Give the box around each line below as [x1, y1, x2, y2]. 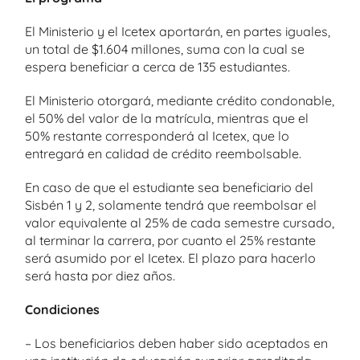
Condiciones [25, 301, 100, 317]
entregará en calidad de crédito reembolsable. [25, 145, 301, 162]
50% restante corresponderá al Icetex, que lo [25, 128, 289, 144]
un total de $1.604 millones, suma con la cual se [25, 41, 305, 57]
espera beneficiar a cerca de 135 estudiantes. [25, 59, 290, 75]
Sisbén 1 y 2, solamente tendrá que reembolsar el [25, 197, 317, 213]
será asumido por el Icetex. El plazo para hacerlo [25, 250, 316, 266]
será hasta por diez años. [25, 268, 175, 284]
